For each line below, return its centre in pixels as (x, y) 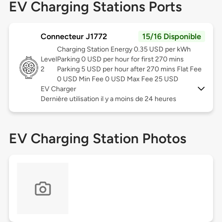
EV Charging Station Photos (97, 139)
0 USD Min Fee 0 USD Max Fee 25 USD (117, 79)
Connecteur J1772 (74, 37)
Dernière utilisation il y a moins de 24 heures (108, 99)
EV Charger (58, 89)
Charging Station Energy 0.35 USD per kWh (124, 50)
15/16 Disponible (172, 37)
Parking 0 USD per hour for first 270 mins (120, 59)
